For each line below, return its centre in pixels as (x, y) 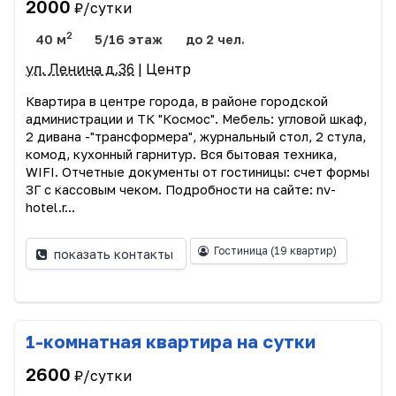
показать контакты (114, 254)
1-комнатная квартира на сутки (171, 342)
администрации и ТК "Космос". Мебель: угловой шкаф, (196, 119)
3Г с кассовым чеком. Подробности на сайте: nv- (181, 190)
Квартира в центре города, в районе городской (177, 102)
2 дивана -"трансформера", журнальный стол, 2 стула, (196, 137)
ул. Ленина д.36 (80, 69)
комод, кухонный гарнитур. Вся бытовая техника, (181, 155)
